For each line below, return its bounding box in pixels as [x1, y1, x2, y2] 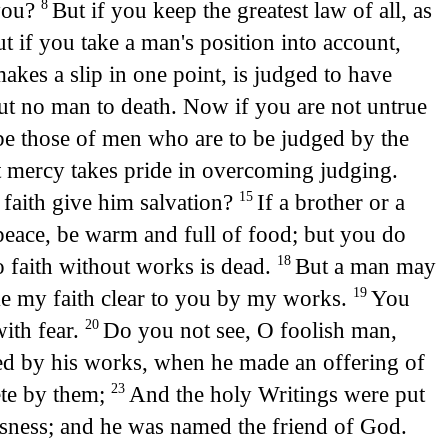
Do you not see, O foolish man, [102, 317, 397, 344]
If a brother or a [256, 189, 405, 216]
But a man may [294, 253, 436, 280]
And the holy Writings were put [128, 381, 425, 408]
